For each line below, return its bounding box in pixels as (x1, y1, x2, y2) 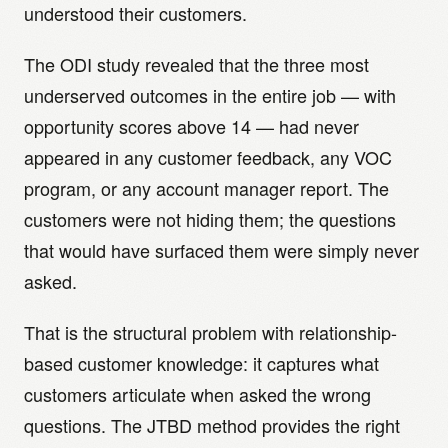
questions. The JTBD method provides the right (24, 412, 400, 438)
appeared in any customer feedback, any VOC (24, 144, 392, 170)
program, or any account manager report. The (24, 175, 389, 201)
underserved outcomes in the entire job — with (24, 82, 396, 108)
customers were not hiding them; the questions (24, 206, 396, 232)
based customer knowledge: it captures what (24, 350, 379, 376)
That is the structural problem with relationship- (24, 319, 397, 345)
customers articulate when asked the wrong (24, 381, 371, 407)
